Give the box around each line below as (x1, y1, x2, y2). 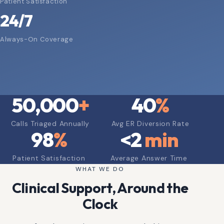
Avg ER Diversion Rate (111, 118, 189, 128)
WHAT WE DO (75, 164, 125, 173)
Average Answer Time (110, 153, 187, 162)
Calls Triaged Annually (10, 118, 90, 128)
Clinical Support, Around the (11, 178, 188, 196)
